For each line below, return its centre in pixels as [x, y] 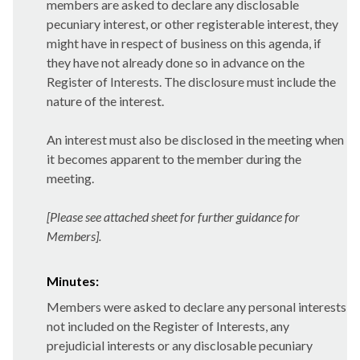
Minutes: [73, 281]
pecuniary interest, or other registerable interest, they [192, 24]
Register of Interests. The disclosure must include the [191, 82]
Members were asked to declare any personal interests [196, 307]
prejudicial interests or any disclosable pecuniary [180, 345]
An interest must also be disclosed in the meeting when [195, 139]
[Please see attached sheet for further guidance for [173, 217]
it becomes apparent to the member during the [174, 159]
